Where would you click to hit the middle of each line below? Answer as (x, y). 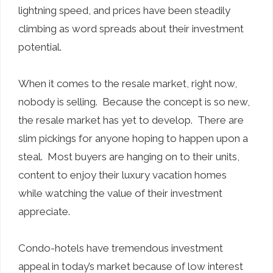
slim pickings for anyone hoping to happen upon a (133, 138)
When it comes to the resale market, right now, (128, 83)
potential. (40, 47)
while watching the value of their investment (120, 193)
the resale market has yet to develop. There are (131, 120)
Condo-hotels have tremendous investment (121, 248)
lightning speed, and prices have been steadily (124, 10)
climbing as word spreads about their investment (131, 28)
